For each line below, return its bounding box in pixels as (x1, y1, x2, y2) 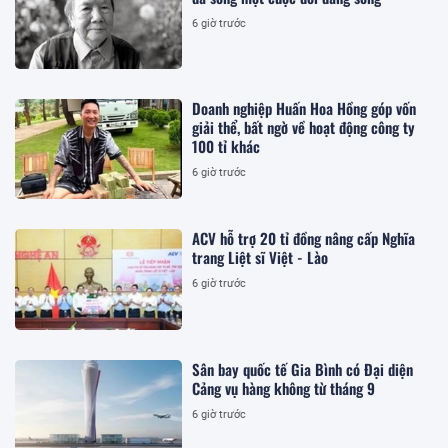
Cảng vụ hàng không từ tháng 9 (192, 376, 376, 399)
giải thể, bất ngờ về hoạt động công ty (192, 115, 416, 138)
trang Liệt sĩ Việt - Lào (192, 246, 329, 269)
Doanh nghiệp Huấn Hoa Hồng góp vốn (192, 96, 417, 119)
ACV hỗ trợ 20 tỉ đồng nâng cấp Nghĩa (192, 227, 416, 250)
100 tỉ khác (192, 134, 261, 157)
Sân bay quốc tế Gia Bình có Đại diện (192, 357, 414, 380)
